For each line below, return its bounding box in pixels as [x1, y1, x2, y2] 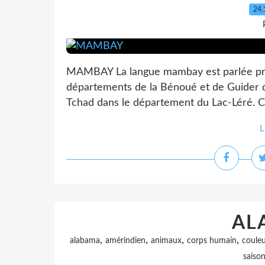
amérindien [105, 237, 146, 245]
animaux [151, 237, 182, 245]
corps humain [187, 237, 237, 245]
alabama [70, 237, 100, 245]
